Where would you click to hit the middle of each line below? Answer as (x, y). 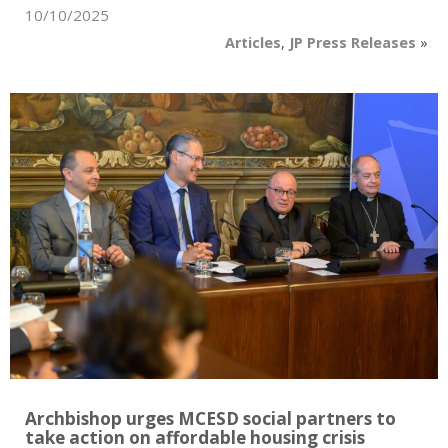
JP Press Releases (352, 43)
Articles (253, 43)
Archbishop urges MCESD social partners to (210, 418)
